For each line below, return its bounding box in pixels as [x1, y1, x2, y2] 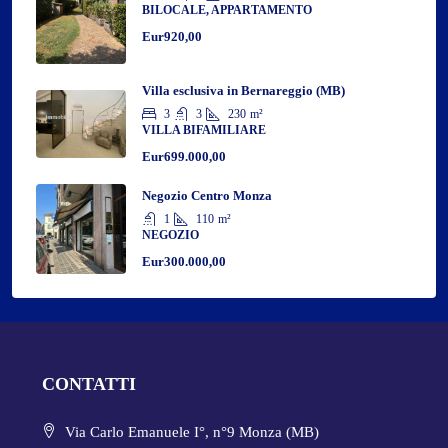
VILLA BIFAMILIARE [142, 122, 266, 137]
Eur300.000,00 [142, 253, 226, 269]
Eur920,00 [142, 28, 202, 44]
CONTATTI [42, 373, 136, 394]
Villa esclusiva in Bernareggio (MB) [142, 82, 345, 98]
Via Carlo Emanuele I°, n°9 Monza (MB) [65, 423, 319, 440]
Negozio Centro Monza [142, 187, 272, 203]
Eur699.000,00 [142, 148, 226, 164]
